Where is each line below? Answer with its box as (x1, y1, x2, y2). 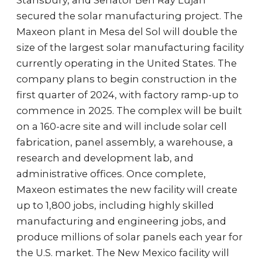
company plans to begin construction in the (16, 73, 237, 85)
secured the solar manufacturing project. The (16, 10, 243, 22)
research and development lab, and (16, 152, 194, 164)
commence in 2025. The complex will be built (16, 105, 242, 116)
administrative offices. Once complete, (16, 168, 206, 180)
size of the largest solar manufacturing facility (16, 42, 244, 53)
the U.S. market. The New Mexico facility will (16, 247, 229, 258)
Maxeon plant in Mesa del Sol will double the (16, 26, 237, 37)
